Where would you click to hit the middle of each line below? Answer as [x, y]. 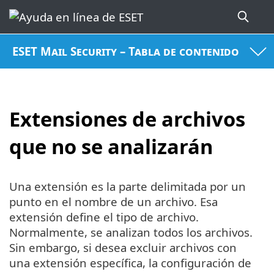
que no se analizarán [111, 146]
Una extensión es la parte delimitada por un [128, 187]
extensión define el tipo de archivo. [104, 217]
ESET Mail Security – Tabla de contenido [126, 51]
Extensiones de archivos [127, 119]
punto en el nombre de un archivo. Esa [113, 202]
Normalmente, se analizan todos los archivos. [131, 232]
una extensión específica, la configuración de [130, 263]
